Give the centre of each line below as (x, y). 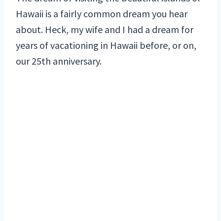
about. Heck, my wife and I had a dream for (105, 29)
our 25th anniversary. (59, 61)
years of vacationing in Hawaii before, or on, (106, 45)
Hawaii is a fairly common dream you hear (102, 13)
